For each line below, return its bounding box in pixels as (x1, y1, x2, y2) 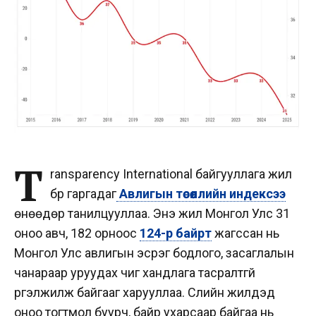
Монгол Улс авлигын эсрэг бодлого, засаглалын (14, 245, 294, 260)
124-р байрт (140, 226, 212, 241)
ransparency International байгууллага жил (50, 166, 292, 181)
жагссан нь (212, 226, 279, 241)
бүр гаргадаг (50, 186, 116, 201)
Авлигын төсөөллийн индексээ (116, 186, 286, 201)
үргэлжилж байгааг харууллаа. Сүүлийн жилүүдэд (14, 285, 275, 300)
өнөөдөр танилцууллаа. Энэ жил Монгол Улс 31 (14, 206, 290, 221)
